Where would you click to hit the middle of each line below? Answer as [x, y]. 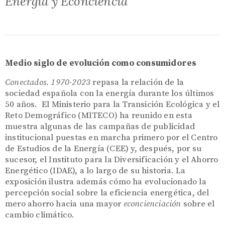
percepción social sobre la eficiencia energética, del [107, 193]
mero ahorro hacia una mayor [63, 204]
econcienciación [151, 204]
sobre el [198, 204]
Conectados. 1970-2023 [49, 83]
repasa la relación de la [138, 83]
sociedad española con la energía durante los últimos [110, 94]
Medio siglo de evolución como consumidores [101, 64]
